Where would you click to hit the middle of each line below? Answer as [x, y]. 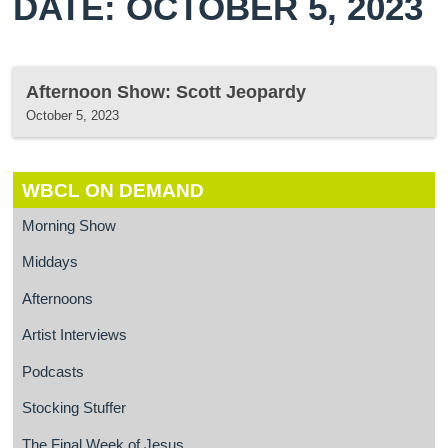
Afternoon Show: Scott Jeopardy [166, 91]
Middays [49, 262]
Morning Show [68, 226]
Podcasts [52, 371]
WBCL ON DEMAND [112, 190]
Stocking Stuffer [73, 408]
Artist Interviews [74, 335]
